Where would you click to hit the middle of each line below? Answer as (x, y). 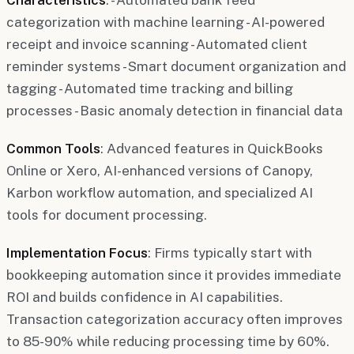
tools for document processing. (107, 215)
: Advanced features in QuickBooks (212, 148)
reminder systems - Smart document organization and (176, 66)
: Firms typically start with (230, 252)
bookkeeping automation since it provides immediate (174, 275)
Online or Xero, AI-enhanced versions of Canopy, (160, 170)
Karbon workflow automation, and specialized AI (160, 192)
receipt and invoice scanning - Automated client (157, 44)
